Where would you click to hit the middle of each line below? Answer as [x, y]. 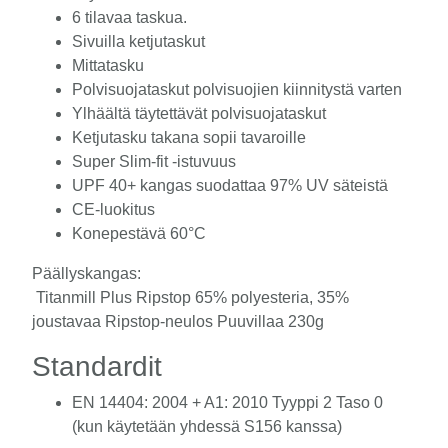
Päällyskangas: [86, 273]
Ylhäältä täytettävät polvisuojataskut [199, 113]
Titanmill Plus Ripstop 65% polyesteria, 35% [192, 297]
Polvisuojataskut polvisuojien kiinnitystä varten [237, 89]
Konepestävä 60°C [139, 233]
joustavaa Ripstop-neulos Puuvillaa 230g [178, 321]
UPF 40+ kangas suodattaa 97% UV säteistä [230, 185]
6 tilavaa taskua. [129, 17]
